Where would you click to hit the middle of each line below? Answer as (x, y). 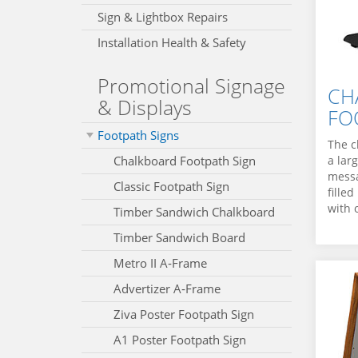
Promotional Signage (191, 86)
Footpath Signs (138, 135)
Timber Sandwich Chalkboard (194, 212)
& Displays (145, 107)
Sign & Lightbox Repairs (163, 17)
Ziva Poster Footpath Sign (184, 314)
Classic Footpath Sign (171, 186)
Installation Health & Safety (172, 42)
